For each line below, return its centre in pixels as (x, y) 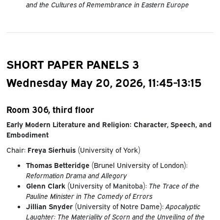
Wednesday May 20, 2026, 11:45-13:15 (104, 82)
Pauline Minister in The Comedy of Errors (89, 196)
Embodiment (27, 135)
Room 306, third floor (50, 109)
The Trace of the (174, 186)
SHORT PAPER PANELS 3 (72, 64)
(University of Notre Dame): (119, 206)
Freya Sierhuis (51, 150)
